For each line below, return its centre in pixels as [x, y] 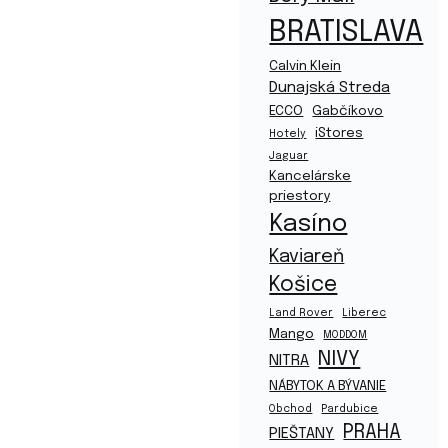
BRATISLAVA [346, 33]
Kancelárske [310, 176]
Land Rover [301, 313]
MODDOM [345, 335]
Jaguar [289, 156]
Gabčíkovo [348, 111]
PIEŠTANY [302, 434]
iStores [339, 133]
